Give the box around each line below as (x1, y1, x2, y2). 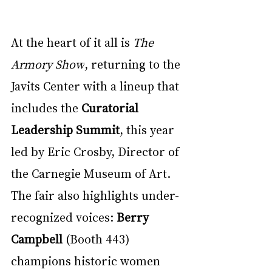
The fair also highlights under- (11, 186, 179, 203)
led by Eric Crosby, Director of (11, 143, 182, 159)
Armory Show (11, 55, 84, 72)
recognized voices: (11, 208, 117, 225)
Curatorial (81, 99, 141, 115)
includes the (11, 99, 81, 115)
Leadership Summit (11, 121, 120, 137)
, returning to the (84, 55, 183, 72)
